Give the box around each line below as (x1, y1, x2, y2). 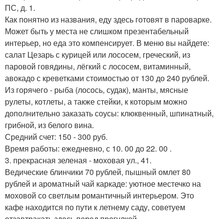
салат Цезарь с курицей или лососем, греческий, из (5, 48, 190, 60)
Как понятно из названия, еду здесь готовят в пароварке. (5, 13, 212, 25)
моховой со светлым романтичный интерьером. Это (5, 189, 194, 201)
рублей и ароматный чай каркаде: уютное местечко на (5, 177, 201, 189)
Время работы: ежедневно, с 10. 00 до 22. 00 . (5, 142, 172, 154)
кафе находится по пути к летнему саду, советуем (5, 201, 185, 213)
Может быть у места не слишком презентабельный (5, 25, 189, 37)
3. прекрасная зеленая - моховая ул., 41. (5, 154, 152, 166)
